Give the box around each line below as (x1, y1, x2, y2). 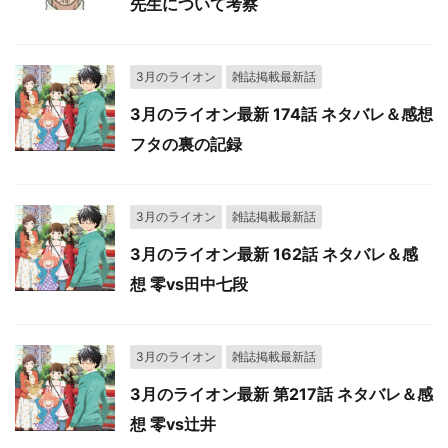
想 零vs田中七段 (130, 274, 248, 294)
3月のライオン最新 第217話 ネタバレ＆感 (130, 384, 433, 404)
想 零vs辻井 (130, 414, 216, 434)
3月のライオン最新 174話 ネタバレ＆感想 (130, 104, 433, 124)
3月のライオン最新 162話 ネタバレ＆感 (130, 244, 418, 264)
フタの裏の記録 (130, 134, 242, 154)
